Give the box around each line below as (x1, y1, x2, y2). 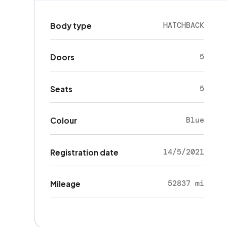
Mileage (50, 179, 81, 189)
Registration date (50, 147, 119, 157)
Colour (50, 116, 77, 126)
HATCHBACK (163, 20, 204, 30)
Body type (50, 20, 92, 30)
